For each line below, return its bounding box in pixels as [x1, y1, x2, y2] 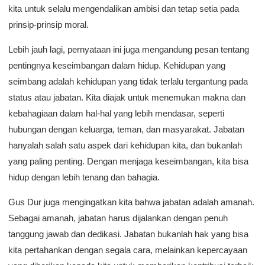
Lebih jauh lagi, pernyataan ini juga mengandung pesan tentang [8, 44, 249, 54]
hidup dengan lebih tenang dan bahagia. [8, 172, 160, 182]
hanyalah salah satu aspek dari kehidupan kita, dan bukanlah [8, 140, 242, 150]
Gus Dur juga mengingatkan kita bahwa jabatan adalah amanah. [8, 197, 254, 207]
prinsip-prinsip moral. [8, 20, 89, 30]
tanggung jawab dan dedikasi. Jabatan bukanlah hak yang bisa [8, 229, 248, 239]
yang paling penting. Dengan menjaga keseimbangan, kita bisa [8, 156, 248, 166]
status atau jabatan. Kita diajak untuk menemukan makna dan [8, 92, 245, 102]
